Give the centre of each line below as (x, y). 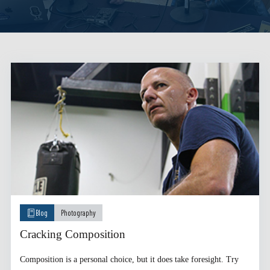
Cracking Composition (72, 234)
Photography (78, 213)
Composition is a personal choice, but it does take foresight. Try (129, 259)
